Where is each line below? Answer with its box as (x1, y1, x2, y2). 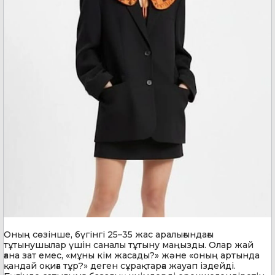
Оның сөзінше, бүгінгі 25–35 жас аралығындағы (4, 228, 214, 240)
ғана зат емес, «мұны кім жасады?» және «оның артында (4, 249, 260, 261)
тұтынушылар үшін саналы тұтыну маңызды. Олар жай (4, 239, 254, 250)
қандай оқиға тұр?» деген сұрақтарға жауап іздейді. (4, 260, 236, 271)
